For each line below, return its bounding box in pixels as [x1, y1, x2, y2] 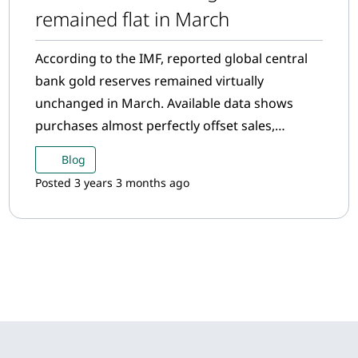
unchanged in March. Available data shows [34, 94, 293, 112]
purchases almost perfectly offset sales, [34, 117, 275, 134]
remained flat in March [34, 6, 229, 32]
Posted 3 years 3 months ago [34, 175, 189, 190]
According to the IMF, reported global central [34, 50, 308, 67]
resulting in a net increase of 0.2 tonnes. [34, 139, 277, 157]
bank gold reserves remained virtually [34, 72, 264, 89]
